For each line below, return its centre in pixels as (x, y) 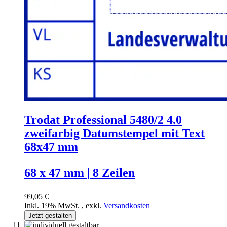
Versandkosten (127, 205)
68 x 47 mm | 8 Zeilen (80, 173)
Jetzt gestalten (50, 215)
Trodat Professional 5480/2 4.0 (103, 119)
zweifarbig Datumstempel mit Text (115, 133)
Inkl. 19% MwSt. (53, 205)
